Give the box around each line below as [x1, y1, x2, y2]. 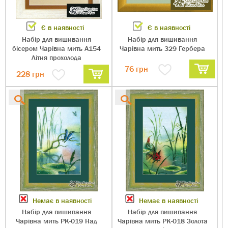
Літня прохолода [31, 52, 81, 62]
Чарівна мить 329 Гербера [120, 43, 206, 53]
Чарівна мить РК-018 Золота [117, 216, 208, 225]
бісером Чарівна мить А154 [12, 43, 101, 53]
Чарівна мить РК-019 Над [15, 216, 97, 225]
